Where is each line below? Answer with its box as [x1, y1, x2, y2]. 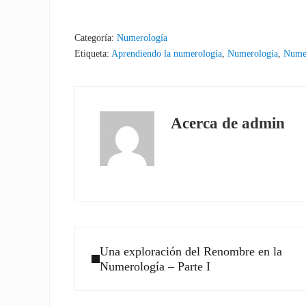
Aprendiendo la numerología [111, 47, 223, 59]
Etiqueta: [74, 47, 112, 59]
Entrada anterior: [74, 228, 158, 242]
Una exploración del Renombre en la [99, 244, 282, 258]
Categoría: [74, 31, 117, 43]
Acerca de [171, 114, 242, 132]
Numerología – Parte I [99, 259, 210, 273]
